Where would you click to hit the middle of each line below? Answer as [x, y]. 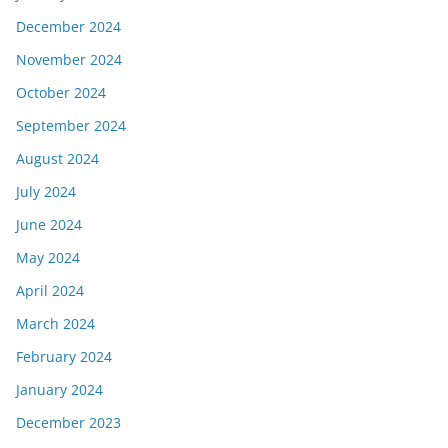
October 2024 [61, 93]
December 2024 [68, 27]
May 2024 [48, 258]
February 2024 [64, 357]
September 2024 [71, 126]
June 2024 [49, 225]
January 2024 [59, 390]
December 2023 [68, 423]
